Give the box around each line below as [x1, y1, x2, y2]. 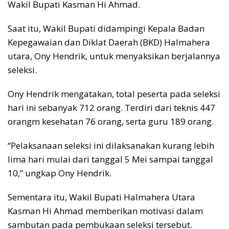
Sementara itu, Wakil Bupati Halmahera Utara [8, 191, 195, 203]
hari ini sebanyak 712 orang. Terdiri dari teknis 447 [8, 102, 215, 114]
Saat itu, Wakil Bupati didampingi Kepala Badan [8, 22, 204, 35]
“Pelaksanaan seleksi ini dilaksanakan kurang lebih [8, 140, 214, 152]
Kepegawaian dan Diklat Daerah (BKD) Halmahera [8, 36, 210, 49]
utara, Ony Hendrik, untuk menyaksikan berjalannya [8, 50, 220, 62]
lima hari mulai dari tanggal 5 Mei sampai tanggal [8, 153, 213, 166]
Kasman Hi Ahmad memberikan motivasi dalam [8, 205, 203, 217]
